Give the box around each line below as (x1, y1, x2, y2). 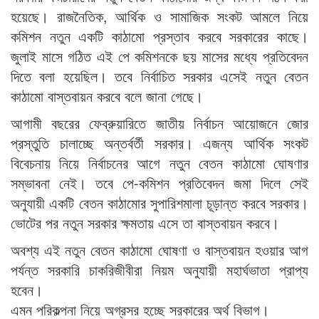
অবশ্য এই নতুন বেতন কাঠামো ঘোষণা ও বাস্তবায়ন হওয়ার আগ (11, 239, 308, 261)
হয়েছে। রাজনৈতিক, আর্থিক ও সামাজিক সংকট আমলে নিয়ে (11, 6, 308, 27)
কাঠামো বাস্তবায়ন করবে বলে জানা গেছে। (11, 85, 203, 107)
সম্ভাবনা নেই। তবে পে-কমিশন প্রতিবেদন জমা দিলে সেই (11, 172, 308, 194)
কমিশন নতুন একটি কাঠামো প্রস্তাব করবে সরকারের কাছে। (11, 26, 308, 47)
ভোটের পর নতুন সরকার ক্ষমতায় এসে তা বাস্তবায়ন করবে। (11, 212, 279, 234)
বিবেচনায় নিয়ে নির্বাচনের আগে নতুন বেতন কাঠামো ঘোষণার (11, 152, 308, 174)
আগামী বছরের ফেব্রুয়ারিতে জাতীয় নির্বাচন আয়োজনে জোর (11, 113, 308, 134)
